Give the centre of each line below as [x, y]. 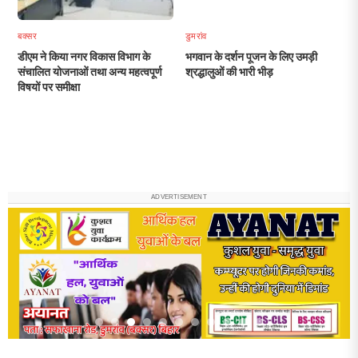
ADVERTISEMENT [179, 197]
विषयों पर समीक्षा [49, 87]
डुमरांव [196, 36]
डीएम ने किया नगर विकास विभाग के [84, 57]
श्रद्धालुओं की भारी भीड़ [229, 72]
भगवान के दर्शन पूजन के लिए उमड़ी [251, 57]
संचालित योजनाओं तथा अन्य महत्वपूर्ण [90, 72]
